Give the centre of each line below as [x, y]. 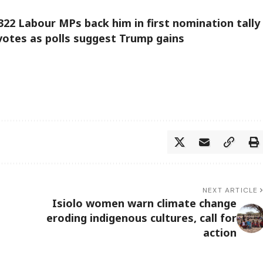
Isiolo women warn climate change [144, 203]
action [220, 233]
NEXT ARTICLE [230, 190]
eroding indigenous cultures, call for [141, 218]
